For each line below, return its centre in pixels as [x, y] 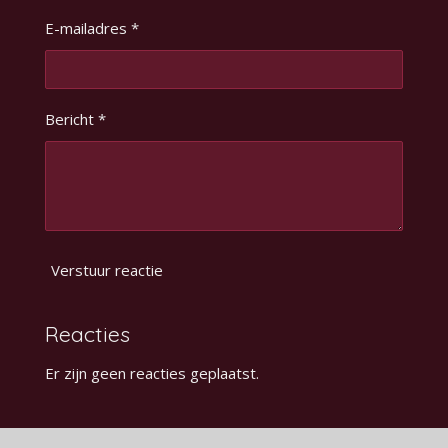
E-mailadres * [91, 27]
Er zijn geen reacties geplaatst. [151, 372]
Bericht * [75, 119]
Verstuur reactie [106, 269]
